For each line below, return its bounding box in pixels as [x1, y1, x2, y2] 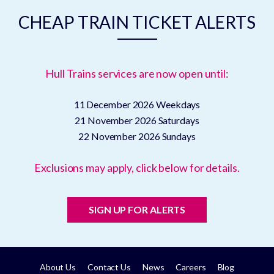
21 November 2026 [75, 114, 158, 126]
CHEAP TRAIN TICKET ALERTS [18, 11, 256, 32]
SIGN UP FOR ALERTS [88, 203, 186, 215]
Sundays [161, 130, 196, 142]
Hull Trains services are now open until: [45, 66, 229, 80]
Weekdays [156, 98, 201, 110]
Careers [176, 261, 206, 272]
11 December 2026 [73, 98, 157, 110]
